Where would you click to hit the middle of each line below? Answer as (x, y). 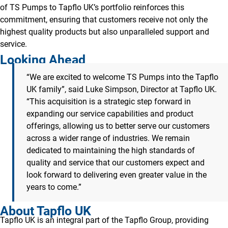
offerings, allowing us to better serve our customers (118, 126)
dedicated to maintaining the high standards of (111, 150)
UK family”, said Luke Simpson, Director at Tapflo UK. (122, 89)
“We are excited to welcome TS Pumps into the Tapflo (122, 77)
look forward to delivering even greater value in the (117, 175)
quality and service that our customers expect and (116, 162)
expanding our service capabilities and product (110, 113)
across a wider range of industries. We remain (108, 138)
